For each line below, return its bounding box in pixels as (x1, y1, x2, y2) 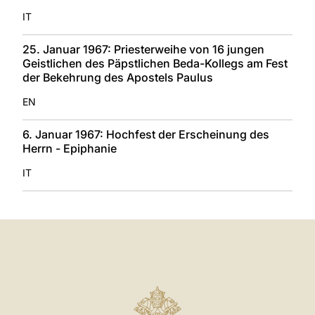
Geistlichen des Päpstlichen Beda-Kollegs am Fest (22, 56, 288, 70)
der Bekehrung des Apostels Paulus (22, 70, 213, 84)
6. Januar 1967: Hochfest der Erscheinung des (22, 127, 269, 141)
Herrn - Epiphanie (22, 141, 117, 155)
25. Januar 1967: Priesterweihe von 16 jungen (22, 41, 264, 56)
